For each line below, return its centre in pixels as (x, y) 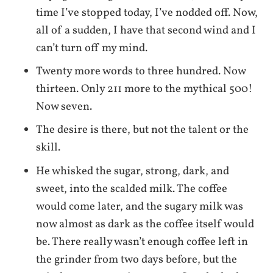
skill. (48, 148)
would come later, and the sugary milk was (140, 206)
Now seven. (64, 107)
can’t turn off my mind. (92, 48)
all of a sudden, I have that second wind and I (146, 31)
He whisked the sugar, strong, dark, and (133, 171)
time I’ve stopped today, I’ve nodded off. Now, (147, 13)
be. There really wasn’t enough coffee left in (142, 242)
